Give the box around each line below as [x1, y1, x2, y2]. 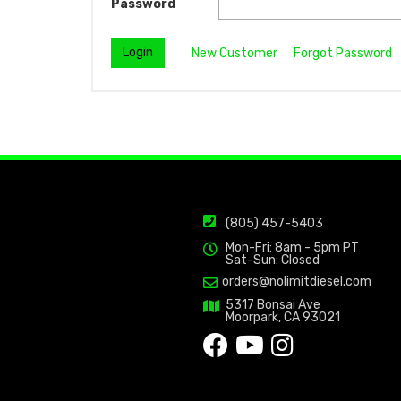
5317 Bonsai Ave [226, 297, 320, 313]
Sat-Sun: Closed [226, 252, 320, 269]
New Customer [192, 45, 277, 61]
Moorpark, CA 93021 [226, 310, 340, 326]
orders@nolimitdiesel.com [222, 274, 371, 290]
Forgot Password [294, 45, 392, 61]
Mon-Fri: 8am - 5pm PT [226, 240, 359, 256]
